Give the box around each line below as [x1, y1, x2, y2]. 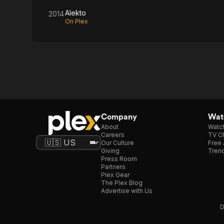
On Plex [65, 17, 88, 25]
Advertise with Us [101, 187, 152, 194]
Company [101, 112, 137, 121]
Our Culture [101, 139, 134, 146]
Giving [101, 147, 119, 154]
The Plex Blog [101, 179, 142, 186]
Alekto [65, 8, 86, 17]
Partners [101, 163, 125, 170]
